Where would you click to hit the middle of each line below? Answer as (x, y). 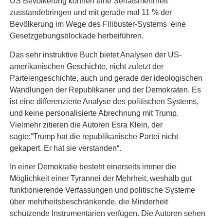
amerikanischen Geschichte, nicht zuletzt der (87, 66)
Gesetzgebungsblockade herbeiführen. (77, 36)
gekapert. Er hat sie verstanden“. (65, 148)
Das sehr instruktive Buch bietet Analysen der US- (96, 54)
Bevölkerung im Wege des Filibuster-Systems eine (98, 24)
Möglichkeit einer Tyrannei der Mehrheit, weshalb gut (101, 179)
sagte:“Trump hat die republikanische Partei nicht (94, 136)
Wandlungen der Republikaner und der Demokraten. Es (105, 90)
